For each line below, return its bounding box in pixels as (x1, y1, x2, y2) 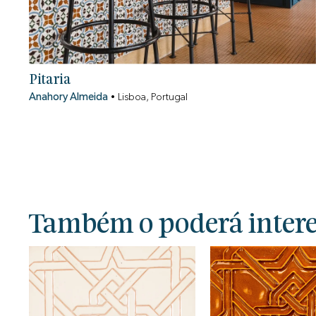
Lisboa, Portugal (116, 91, 188, 102)
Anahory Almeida (29, 91, 109, 102)
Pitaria (29, 72, 72, 87)
